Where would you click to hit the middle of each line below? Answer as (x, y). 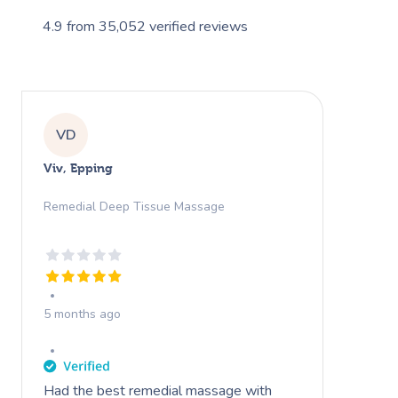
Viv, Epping (78, 167)
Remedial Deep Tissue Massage (134, 206)
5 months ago (82, 314)
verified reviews (199, 26)
